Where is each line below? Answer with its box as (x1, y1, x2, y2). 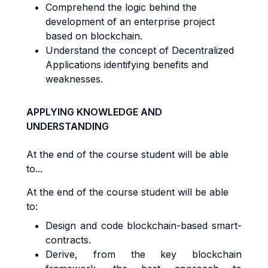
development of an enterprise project (45, 16, 215, 28)
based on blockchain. (45, 30, 142, 42)
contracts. (45, 234, 91, 246)
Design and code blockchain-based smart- (45, 220, 242, 232)
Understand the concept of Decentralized (45, 44, 234, 56)
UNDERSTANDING (26, 120, 109, 132)
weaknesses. (45, 73, 103, 85)
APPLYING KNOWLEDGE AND (26, 106, 162, 118)
